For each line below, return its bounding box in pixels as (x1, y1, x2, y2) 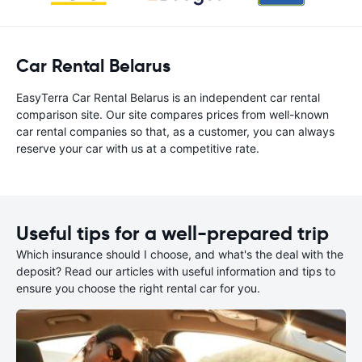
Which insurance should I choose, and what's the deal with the (16, 247, 343, 261)
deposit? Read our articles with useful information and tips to (16, 264, 335, 278)
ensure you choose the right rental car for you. (16, 281, 260, 295)
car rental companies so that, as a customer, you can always (16, 124, 335, 138)
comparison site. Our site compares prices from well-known (16, 107, 329, 121)
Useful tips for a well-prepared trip (16, 221, 329, 246)
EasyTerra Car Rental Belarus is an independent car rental (16, 90, 320, 104)
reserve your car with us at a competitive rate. (16, 141, 259, 155)
